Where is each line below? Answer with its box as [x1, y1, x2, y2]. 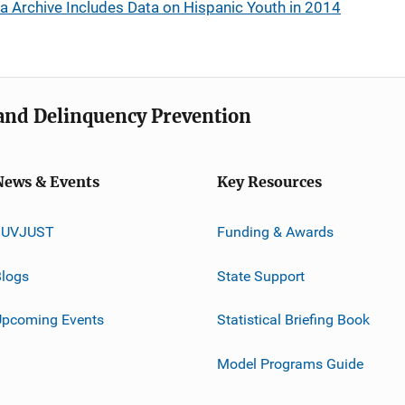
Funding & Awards [217, 222, 334, 240]
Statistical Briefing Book [217, 310, 370, 328]
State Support [217, 267, 305, 285]
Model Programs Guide [217, 354, 363, 372]
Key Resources [217, 174, 322, 191]
